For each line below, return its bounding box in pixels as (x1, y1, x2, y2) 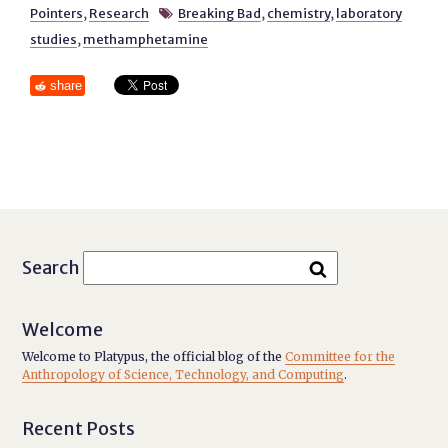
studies (30, 31, 78, 47)
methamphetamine (83, 31, 209, 47)
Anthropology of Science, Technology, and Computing (22, 367, 345, 382)
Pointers (30, 5, 84, 21)
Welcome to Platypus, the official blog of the (22, 349, 286, 364)
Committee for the (285, 349, 396, 364)
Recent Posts (22, 417, 136, 440)
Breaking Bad (177, 5, 261, 21)
